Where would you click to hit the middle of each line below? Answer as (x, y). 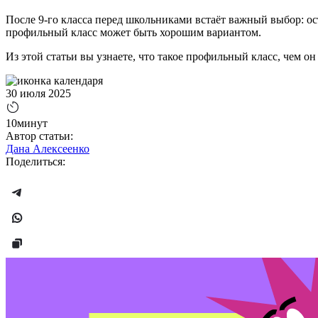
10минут (27, 124)
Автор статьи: (39, 136)
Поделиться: (35, 162)
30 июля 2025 (38, 94)
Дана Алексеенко (48, 149)
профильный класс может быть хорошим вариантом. (135, 33)
